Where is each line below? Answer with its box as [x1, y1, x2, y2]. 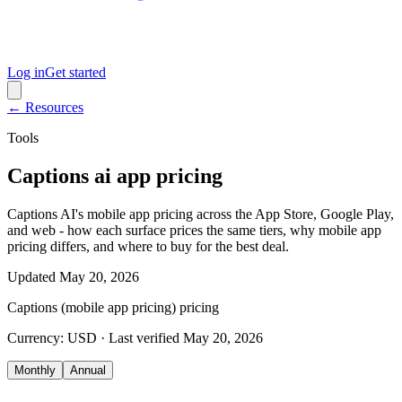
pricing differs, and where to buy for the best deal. [7, 238, 289, 254]
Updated [7, 268, 56, 284]
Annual [70, 363, 106, 377]
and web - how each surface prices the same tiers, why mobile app [7, 222, 381, 238]
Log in [7, 65, 45, 80]
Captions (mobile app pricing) [7, 299, 176, 315]
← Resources [7, 100, 83, 115]
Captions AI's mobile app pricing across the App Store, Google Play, [7, 205, 394, 222]
